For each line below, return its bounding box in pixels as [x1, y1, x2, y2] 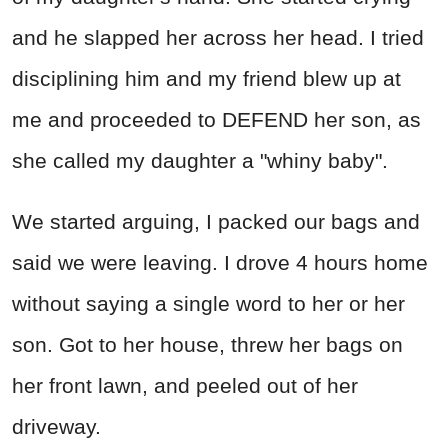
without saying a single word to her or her [12, 291, 405, 315]
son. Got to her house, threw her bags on [12, 332, 403, 356]
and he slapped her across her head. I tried [12, 25, 424, 49]
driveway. [12, 414, 101, 438]
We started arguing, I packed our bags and [12, 209, 420, 233]
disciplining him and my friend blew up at [12, 66, 401, 90]
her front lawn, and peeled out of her [12, 373, 358, 397]
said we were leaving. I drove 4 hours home [12, 250, 428, 274]
